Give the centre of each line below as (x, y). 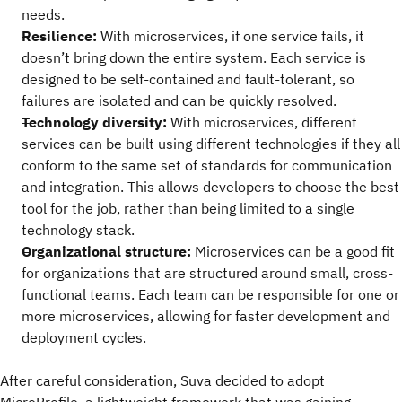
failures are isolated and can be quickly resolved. (179, 100)
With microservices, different (262, 122)
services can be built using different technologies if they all (211, 144)
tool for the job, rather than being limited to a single (188, 208)
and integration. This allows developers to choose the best (210, 187)
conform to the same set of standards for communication (207, 165)
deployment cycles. (84, 337)
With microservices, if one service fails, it (231, 36)
